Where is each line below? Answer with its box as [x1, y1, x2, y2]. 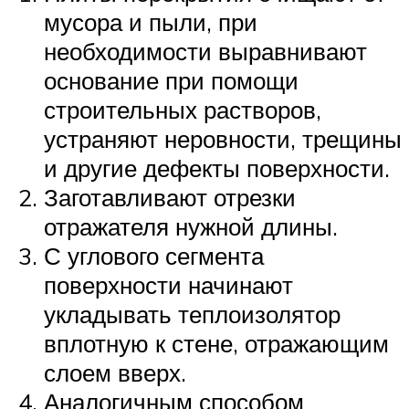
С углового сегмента [44, 240, 264, 270]
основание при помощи [44, 65, 299, 95]
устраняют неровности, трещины [44, 123, 402, 153]
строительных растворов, [44, 94, 321, 124]
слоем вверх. [44, 357, 186, 387]
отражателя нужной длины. [44, 211, 338, 241]
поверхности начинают [44, 269, 293, 299]
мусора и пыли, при [44, 6, 257, 37]
